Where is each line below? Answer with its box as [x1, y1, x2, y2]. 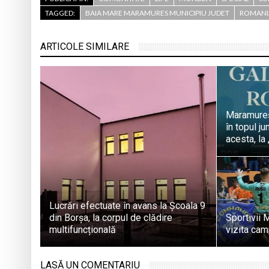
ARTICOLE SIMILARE [40, 41, 129, 53]
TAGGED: [45, 8, 75, 18]
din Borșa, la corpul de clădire [49, 212, 172, 224]
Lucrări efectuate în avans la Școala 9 [49, 200, 205, 212]
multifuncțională [49, 224, 116, 236]
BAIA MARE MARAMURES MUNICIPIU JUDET [85, 8, 229, 18]
